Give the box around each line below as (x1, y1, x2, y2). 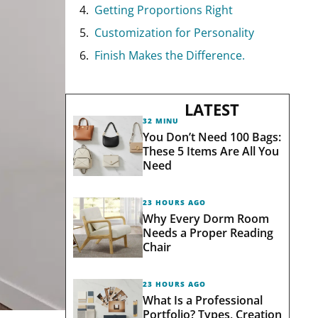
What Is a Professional (142, 292, 263, 308)
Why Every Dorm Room (142, 210, 269, 226)
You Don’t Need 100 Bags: (142, 128, 281, 145)
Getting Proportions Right (94, 1, 233, 18)
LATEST (185, 98, 239, 120)
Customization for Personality (94, 24, 254, 40)
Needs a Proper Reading (142, 224, 273, 241)
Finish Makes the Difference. (94, 47, 245, 63)
